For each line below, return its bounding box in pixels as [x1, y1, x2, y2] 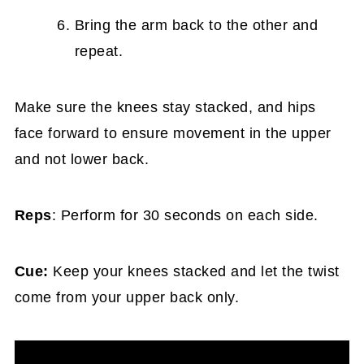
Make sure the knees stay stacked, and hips [14, 99, 316, 115]
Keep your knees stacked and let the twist [48, 263, 340, 279]
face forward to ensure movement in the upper [14, 125, 331, 141]
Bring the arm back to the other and [74, 17, 318, 33]
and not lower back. [14, 151, 149, 167]
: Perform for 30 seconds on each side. [51, 207, 318, 223]
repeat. [74, 43, 123, 59]
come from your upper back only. [14, 289, 240, 305]
